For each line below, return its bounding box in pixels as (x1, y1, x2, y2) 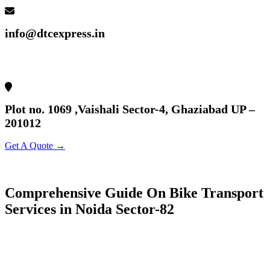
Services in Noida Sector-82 (5, 201, 174, 217)
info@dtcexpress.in (5, 27, 105, 40)
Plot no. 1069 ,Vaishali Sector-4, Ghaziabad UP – (5, 102, 255, 116)
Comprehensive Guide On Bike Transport (5, 184, 263, 201)
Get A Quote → (5, 140, 65, 151)
